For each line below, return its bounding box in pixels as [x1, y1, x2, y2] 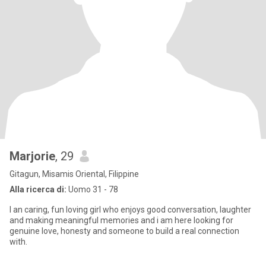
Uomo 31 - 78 [66, 185, 118, 194]
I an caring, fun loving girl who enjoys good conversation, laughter [9, 205, 251, 214]
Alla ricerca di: [9, 185, 66, 194]
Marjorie [9, 149, 55, 163]
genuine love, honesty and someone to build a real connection [9, 226, 239, 236]
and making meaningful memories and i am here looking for [9, 216, 233, 225]
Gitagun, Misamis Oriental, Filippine [9, 169, 139, 179]
